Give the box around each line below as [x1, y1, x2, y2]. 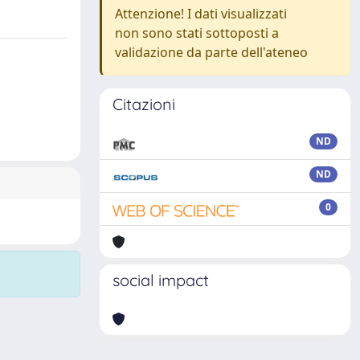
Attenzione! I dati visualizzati [115, 5, 287, 22]
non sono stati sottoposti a [115, 24, 279, 42]
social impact [112, 270, 209, 290]
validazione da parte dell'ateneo [115, 43, 308, 61]
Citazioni [112, 94, 175, 114]
